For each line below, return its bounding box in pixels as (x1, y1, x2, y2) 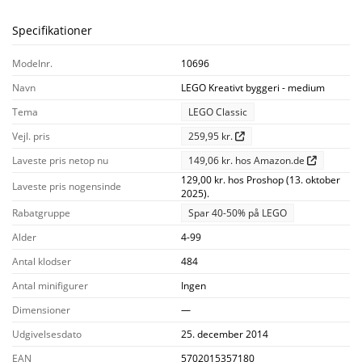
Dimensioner (12, 302, 70, 317)
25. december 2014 (181, 326, 268, 341)
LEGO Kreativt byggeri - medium (181, 80, 325, 95)
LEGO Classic (188, 104, 247, 119)
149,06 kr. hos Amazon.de (188, 153, 307, 167)
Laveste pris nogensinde (12, 179, 121, 194)
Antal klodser (12, 254, 71, 268)
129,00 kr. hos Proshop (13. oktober (181, 172, 340, 187)
